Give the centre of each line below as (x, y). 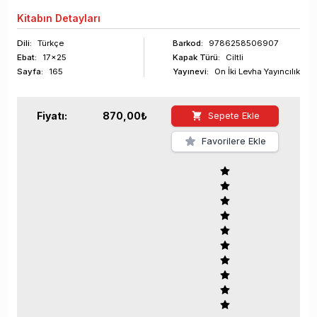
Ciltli (235, 58)
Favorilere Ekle (234, 142)
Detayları (76, 18)
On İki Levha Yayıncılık (257, 72)
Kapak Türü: (196, 58)
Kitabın (35, 18)
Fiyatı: (52, 116)
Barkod (187, 44)
